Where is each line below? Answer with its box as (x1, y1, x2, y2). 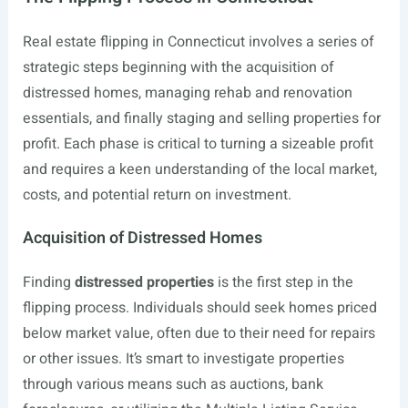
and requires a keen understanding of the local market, (22, 158, 377, 180)
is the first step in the (213, 271, 353, 293)
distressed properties (74, 271, 214, 293)
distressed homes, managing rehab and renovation (22, 82, 352, 104)
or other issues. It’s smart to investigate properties (22, 348, 344, 370)
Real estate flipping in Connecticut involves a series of (22, 31, 374, 53)
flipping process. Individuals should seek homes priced (22, 297, 377, 319)
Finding (22, 271, 75, 293)
